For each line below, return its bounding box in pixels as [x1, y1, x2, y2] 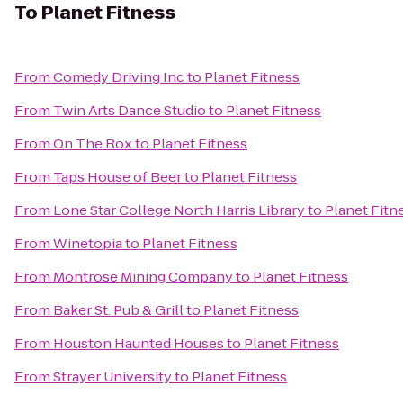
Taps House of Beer [53, 167, 182, 186]
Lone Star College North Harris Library [53, 201, 305, 219]
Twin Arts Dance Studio [53, 101, 206, 120]
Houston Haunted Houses [53, 334, 224, 353]
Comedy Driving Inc [53, 67, 184, 86]
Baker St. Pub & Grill [53, 300, 184, 319]
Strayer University [53, 367, 172, 386]
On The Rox [53, 134, 132, 153]
